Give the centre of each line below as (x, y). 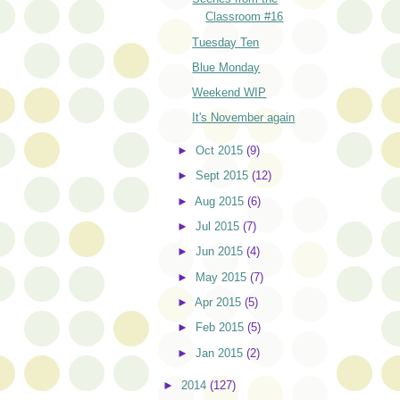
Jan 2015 (221, 353)
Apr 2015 (220, 303)
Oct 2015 (221, 151)
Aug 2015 (221, 201)
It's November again (244, 118)
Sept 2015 (224, 176)
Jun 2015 (221, 252)
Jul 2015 (220, 227)
